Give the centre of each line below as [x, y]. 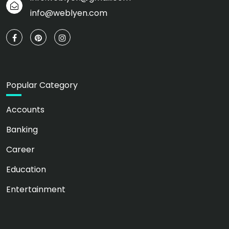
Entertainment [36, 190]
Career [20, 150]
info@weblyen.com [69, 13]
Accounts [25, 110]
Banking [22, 130]
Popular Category [42, 85]
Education [26, 170]
